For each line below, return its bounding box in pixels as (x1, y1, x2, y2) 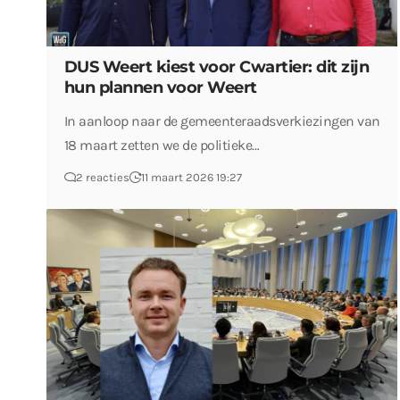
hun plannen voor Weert (63, 77, 257, 97)
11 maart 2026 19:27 (140, 170, 242, 184)
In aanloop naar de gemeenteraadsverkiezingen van (63, 112, 380, 129)
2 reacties (75, 170, 129, 184)
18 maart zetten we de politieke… (63, 136, 260, 154)
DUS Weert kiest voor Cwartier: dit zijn (63, 56, 370, 77)
